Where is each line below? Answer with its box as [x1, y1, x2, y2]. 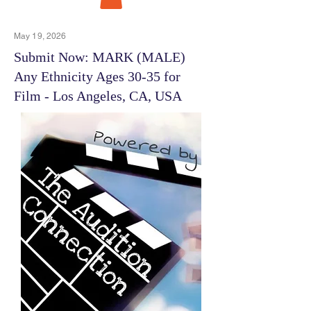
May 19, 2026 [14, 31, 67, 41]
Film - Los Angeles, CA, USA [14, 87, 182, 103]
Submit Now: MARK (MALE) [14, 49, 185, 65]
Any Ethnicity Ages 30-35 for [14, 68, 180, 84]
